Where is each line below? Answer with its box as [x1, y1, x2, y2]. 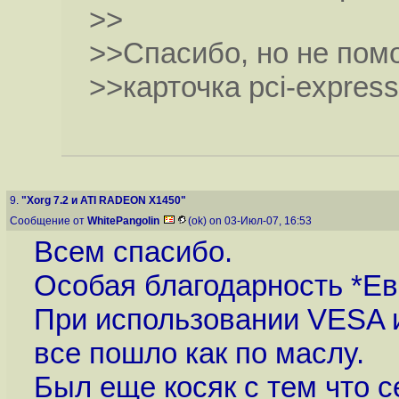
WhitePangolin [87, 215, 159, 227]
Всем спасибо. [33, 235, 232, 269]
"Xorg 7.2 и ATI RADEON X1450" [21, 194, 186, 207]
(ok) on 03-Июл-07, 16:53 [188, 215, 314, 227]
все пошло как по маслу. [33, 337, 364, 370]
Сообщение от [10, 215, 87, 227]
